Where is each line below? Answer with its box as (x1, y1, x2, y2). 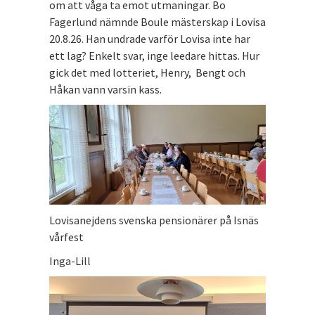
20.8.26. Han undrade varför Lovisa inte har (49, 31, 250, 46)
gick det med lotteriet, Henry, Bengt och (49, 65, 245, 79)
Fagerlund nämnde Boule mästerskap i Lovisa (49, 14, 266, 29)
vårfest (49, 229, 84, 244)
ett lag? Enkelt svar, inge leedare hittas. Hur (49, 48, 259, 63)
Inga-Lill (49, 253, 91, 268)
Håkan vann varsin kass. (49, 82, 164, 96)
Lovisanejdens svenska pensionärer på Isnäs (49, 212, 259, 227)
